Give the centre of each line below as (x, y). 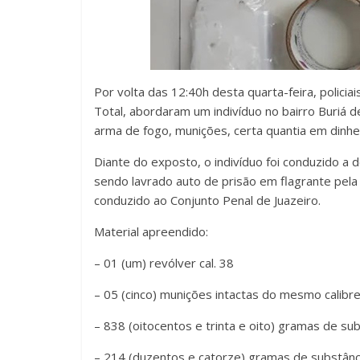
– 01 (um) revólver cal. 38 (164, 262)
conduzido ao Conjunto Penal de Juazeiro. (207, 200)
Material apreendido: (151, 231)
